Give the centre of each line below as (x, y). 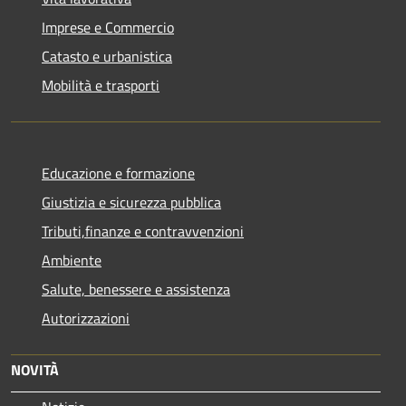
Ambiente (72, 261)
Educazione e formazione (118, 174)
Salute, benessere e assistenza (136, 290)
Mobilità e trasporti (101, 86)
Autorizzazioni (86, 319)
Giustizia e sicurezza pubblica (131, 203)
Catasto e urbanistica (107, 57)
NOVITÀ (35, 370)
